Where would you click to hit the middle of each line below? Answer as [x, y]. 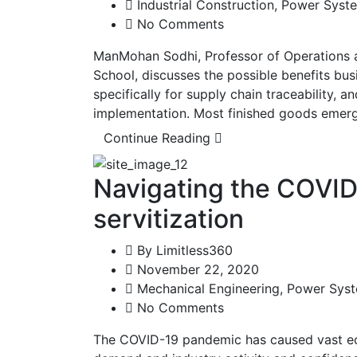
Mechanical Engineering [208, 288]
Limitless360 [194, 250]
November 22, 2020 [196, 269]
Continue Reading [159, 138]
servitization [169, 218]
